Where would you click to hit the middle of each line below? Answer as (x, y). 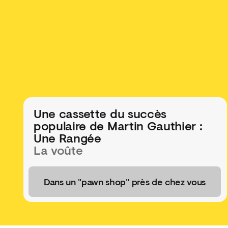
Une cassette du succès (100, 113)
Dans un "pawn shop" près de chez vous (125, 181)
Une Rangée (67, 138)
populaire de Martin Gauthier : (118, 125)
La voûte (58, 150)
